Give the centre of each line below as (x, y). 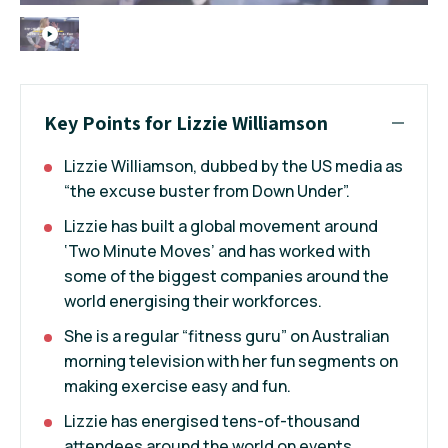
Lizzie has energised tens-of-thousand (212, 420)
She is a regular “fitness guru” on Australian (226, 335)
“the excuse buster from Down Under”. (207, 190)
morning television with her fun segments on (231, 360)
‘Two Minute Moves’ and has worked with (217, 250)
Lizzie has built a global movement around (221, 225)
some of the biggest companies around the (226, 275)
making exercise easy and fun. (177, 385)
